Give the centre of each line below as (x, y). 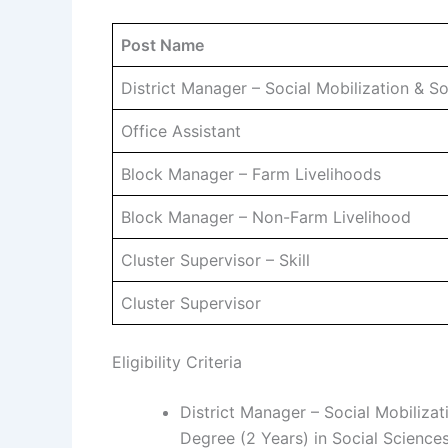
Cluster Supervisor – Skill (215, 259)
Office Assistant (181, 130)
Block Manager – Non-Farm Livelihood (266, 216)
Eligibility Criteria (177, 361)
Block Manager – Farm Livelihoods (251, 173)
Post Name (162, 44)
